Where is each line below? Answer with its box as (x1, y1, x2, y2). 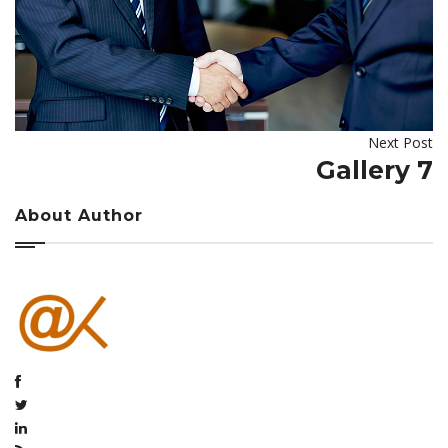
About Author (15, 206, 143, 226)
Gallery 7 (316, 155, 433, 186)
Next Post (368, 133, 433, 153)
